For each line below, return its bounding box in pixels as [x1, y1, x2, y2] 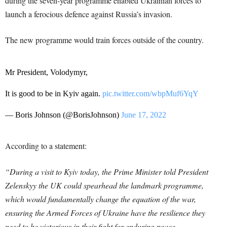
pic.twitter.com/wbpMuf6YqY [102, 89, 199, 98]
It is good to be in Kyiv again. [5, 89, 102, 98]
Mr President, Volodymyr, [5, 68, 88, 77]
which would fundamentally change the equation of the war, [5, 194, 196, 204]
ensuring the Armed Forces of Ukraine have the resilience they [5, 207, 205, 218]
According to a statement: [5, 140, 87, 151]
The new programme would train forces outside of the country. [5, 34, 204, 45]
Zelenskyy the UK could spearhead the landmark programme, [5, 180, 204, 191]
